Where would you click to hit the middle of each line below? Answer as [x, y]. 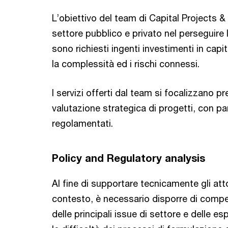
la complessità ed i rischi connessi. [126, 64]
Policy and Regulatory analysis [129, 158]
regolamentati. [82, 123]
